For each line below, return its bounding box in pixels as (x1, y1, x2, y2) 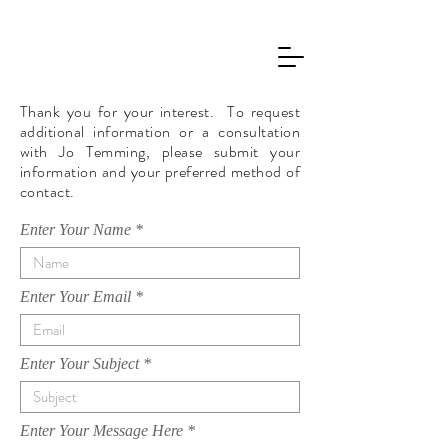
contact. (20, 180, 82, 203)
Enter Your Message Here (20, 422, 183, 439)
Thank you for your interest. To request (20, 100, 300, 123)
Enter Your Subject (20, 355, 139, 372)
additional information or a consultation (20, 120, 300, 143)
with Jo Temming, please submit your (20, 140, 300, 163)
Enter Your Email (20, 288, 131, 305)
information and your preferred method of (20, 160, 300, 183)
